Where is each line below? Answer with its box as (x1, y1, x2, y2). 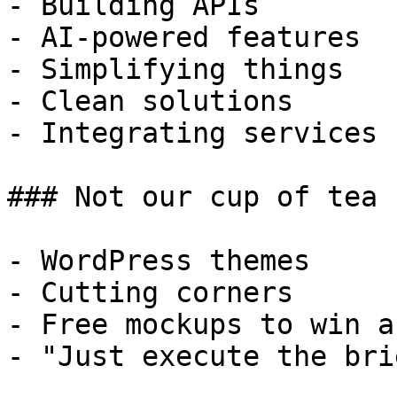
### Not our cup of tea (7, 181, 378, 213)
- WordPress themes (7, 245, 310, 276)
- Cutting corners (7, 276, 293, 308)
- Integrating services (7, 117, 378, 149)
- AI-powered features (7, 21, 361, 53)
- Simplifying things (7, 53, 344, 85)
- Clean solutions (7, 85, 293, 117)
